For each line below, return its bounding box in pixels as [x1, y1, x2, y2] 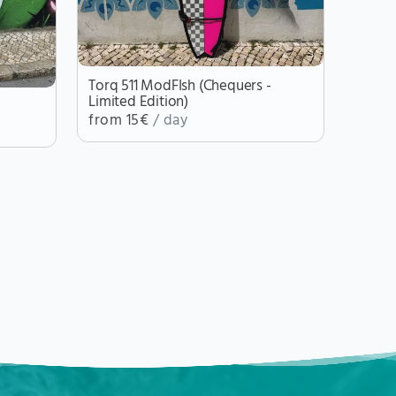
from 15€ [88, 108, 153, 133]
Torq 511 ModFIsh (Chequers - [88, 73, 271, 98]
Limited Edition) [88, 89, 189, 114]
